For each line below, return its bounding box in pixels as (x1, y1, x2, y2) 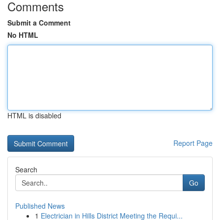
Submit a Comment (7, 18, 71, 27)
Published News (15, 201, 65, 211)
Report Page (173, 138, 213, 148)
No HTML (7, 30, 38, 40)
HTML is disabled (7, 110, 61, 120)
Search (15, 165, 37, 174)
